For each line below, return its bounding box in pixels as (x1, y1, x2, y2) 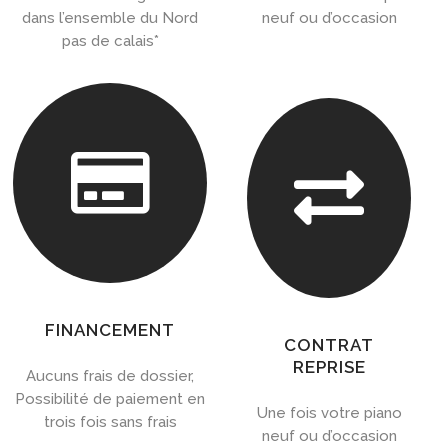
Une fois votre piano (256, 404, 402, 423)
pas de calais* (61, 32, 159, 51)
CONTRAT (284, 335, 375, 356)
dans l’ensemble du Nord (22, 9, 199, 28)
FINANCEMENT (45, 320, 176, 341)
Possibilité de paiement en (15, 390, 206, 409)
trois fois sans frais (43, 413, 177, 432)
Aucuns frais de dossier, (26, 367, 195, 386)
